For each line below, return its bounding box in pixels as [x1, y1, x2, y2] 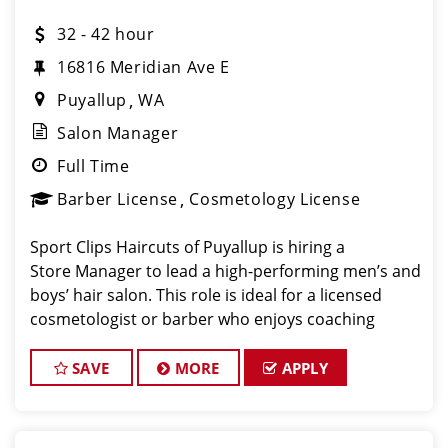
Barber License [57, 188, 178, 210]
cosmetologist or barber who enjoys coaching [30, 308, 375, 330]
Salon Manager [57, 122, 179, 144]
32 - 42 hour [57, 23, 155, 45]
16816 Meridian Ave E [57, 56, 230, 78]
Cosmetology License [189, 188, 361, 210]
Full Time [57, 155, 130, 177]
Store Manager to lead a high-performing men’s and [30, 260, 421, 282]
